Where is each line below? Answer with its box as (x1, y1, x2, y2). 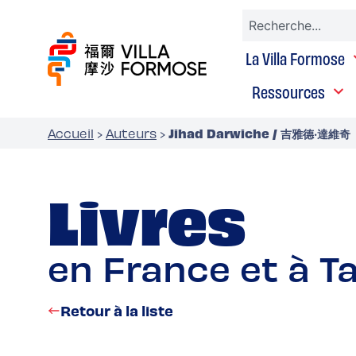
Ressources (251, 81, 325, 102)
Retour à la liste (60, 301, 173, 319)
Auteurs (106, 126, 157, 141)
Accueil (48, 126, 94, 141)
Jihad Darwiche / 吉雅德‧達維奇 (168, 125, 350, 141)
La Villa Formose (245, 48, 345, 68)
